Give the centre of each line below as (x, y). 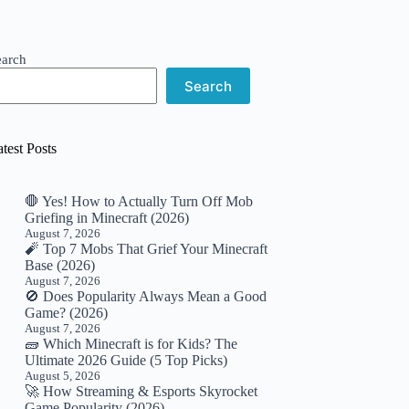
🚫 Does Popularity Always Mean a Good (146, 296)
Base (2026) (60, 265)
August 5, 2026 (63, 376)
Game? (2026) (67, 313)
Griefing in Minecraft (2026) (107, 218)
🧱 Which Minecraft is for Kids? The (131, 344)
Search (209, 86)
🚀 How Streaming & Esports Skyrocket (142, 391)
